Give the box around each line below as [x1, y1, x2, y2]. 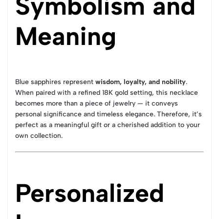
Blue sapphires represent [15, 78, 95, 86]
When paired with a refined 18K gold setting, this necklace [15, 88, 198, 97]
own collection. [15, 131, 63, 140]
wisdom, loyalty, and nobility [95, 78, 186, 86]
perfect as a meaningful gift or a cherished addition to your [15, 121, 200, 129]
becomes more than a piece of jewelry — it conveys [15, 99, 178, 108]
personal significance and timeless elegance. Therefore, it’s [15, 110, 202, 118]
